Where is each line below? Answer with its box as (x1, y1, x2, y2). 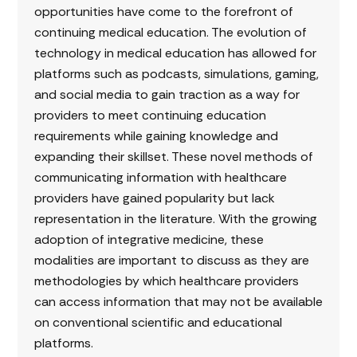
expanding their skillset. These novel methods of (33, 148, 313, 166)
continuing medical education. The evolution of (33, 24, 307, 41)
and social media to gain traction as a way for (33, 86, 300, 104)
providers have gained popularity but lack (33, 190, 275, 207)
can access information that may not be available (33, 293, 323, 311)
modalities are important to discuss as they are (33, 252, 309, 269)
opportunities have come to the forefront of (33, 3, 293, 21)
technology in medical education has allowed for (33, 45, 316, 62)
